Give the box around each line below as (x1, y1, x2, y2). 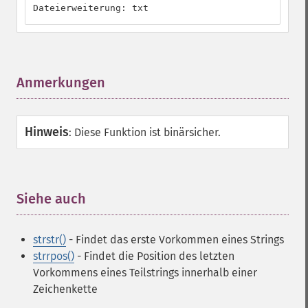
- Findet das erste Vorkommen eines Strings (66, 233, 284, 246)
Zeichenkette (33, 283, 98, 296)
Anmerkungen (16, 74, 105, 91)
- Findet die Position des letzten (74, 250, 234, 263)
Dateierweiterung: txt (33, 3, 148, 13)
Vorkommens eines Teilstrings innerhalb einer (33, 266, 257, 279)
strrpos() (33, 250, 74, 263)
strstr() (33, 233, 66, 246)
